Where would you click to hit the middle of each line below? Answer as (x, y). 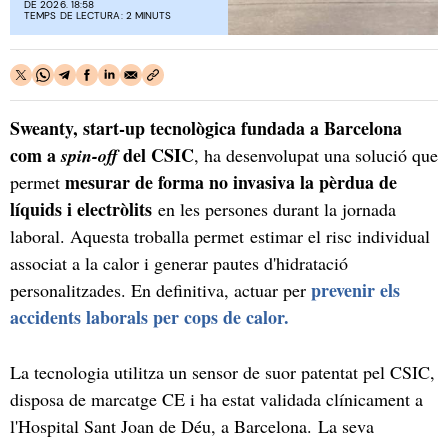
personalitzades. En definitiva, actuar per (160, 289)
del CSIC (156, 154)
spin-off (89, 155)
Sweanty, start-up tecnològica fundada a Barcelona (206, 127)
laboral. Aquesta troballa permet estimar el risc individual (220, 235)
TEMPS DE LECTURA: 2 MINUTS (98, 15)
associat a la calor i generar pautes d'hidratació (179, 262)
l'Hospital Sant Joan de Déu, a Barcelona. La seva (192, 425)
